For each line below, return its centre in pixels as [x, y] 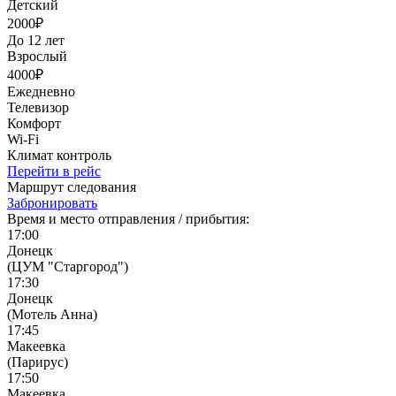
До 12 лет [36, 40]
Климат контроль [59, 155]
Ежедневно [41, 91]
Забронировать [52, 202]
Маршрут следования [72, 187]
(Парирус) [38, 362]
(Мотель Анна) [52, 314]
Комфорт [34, 123]
